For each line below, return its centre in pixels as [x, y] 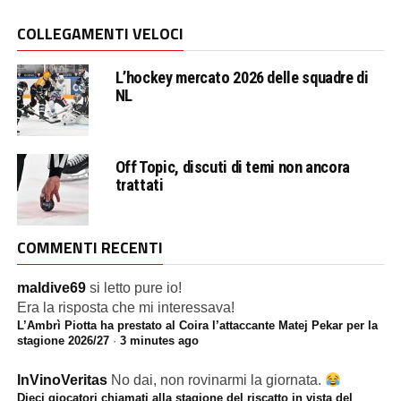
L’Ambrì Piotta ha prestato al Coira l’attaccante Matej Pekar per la [197, 325]
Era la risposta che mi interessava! [125, 307]
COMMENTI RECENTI [90, 247]
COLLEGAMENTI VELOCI [100, 34]
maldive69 [51, 288]
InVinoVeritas [62, 380]
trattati [139, 185]
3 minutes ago [159, 341]
